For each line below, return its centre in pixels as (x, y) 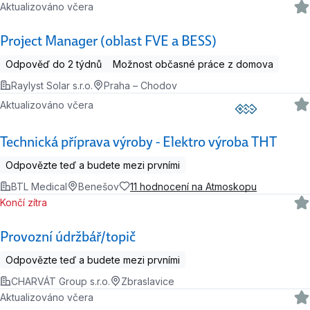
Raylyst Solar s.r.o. (52, 85)
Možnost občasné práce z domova (193, 64)
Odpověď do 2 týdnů (54, 64)
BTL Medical (39, 186)
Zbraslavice (148, 281)
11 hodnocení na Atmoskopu (193, 186)
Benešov (99, 186)
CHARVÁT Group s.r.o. (61, 281)
